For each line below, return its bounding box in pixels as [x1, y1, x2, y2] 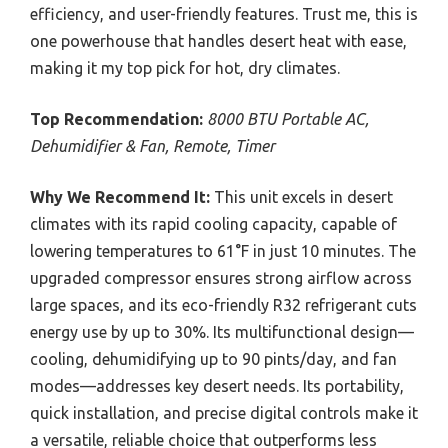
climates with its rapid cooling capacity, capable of [30, 214, 397, 233]
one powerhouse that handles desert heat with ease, [30, 31, 407, 50]
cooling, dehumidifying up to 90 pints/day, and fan [30, 349, 397, 368]
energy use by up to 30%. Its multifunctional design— [30, 322, 414, 341]
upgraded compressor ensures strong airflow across [30, 268, 412, 287]
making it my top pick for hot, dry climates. [30, 58, 340, 77]
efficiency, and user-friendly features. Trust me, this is [30, 4, 418, 23]
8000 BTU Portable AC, [207, 109, 369, 128]
